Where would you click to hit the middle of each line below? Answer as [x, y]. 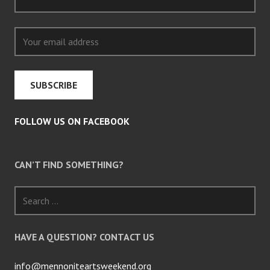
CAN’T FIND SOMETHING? [69, 165]
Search [27, 193]
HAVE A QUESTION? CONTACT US [84, 237]
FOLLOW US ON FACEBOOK [72, 121]
